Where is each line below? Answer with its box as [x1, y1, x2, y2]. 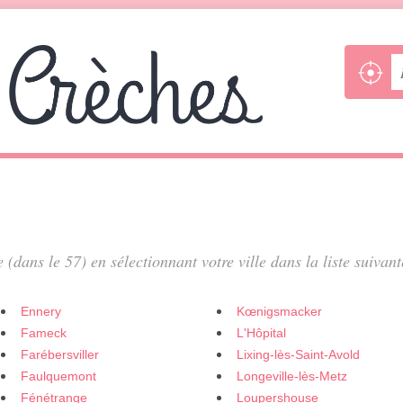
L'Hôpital [237, 326, 286, 340]
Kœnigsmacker [237, 304, 322, 318]
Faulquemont [21, 369, 96, 383]
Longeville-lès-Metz [237, 369, 347, 383]
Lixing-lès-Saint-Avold [237, 347, 360, 362]
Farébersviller [21, 347, 99, 362]
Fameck [21, 326, 67, 340]
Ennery [21, 304, 61, 318]
